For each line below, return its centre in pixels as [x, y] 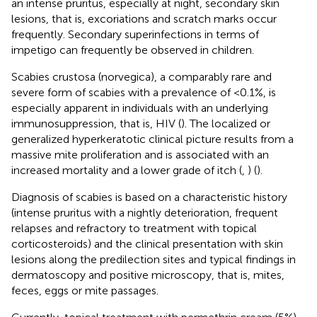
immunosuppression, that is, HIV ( [96, 123]
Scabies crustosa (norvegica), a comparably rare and [142, 76]
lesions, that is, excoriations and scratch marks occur [144, 18]
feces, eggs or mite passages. [85, 290]
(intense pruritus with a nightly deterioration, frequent [145, 212]
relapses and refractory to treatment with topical [134, 228]
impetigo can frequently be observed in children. [133, 50]
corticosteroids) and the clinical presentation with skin [147, 243]
